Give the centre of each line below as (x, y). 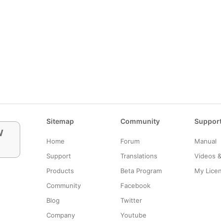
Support (59, 156)
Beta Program (141, 171)
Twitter (131, 200)
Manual (205, 141)
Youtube (133, 215)
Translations (139, 156)
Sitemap (60, 121)
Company (61, 215)
